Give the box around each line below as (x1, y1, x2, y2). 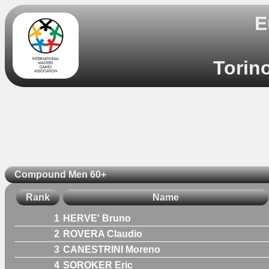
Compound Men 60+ (14, 169, 106, 180)
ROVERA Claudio (63, 228, 142, 239)
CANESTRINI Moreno (63, 244, 160, 255)
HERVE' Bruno (63, 213, 131, 223)
